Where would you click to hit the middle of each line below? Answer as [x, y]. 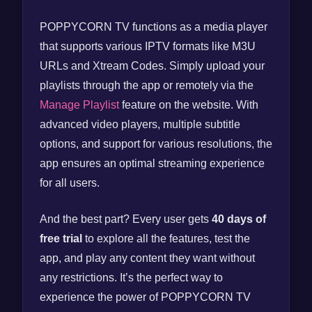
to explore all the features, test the [166, 239]
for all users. [70, 183]
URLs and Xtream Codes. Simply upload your [152, 66]
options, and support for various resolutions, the [156, 144]
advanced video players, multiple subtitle [140, 124]
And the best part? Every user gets [126, 219]
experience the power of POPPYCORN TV [145, 297]
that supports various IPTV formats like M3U [148, 46]
